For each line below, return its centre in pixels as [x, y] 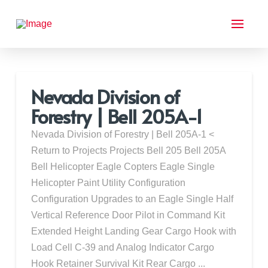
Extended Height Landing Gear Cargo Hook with [133, 231]
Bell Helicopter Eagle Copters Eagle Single [123, 166]
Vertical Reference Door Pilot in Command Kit [128, 215]
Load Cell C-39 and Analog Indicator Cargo [122, 247]
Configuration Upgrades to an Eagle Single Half [132, 199]
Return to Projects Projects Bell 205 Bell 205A [128, 150]
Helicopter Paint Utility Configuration [108, 182]
